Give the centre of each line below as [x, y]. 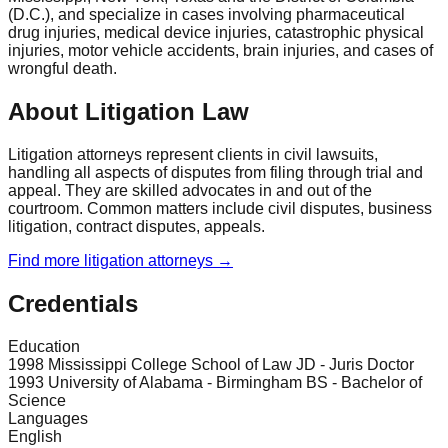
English [35, 437]
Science [37, 401]
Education [44, 347]
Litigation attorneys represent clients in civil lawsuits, [193, 155]
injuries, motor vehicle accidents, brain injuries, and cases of [220, 51]
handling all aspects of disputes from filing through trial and [215, 173]
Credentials [73, 304]
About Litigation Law [128, 112]
